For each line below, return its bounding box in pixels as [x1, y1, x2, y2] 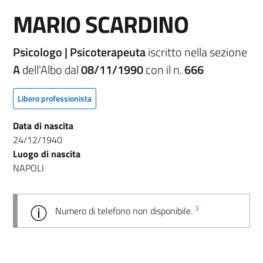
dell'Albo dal [20, 60, 81, 79]
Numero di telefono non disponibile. [55, 203, 195, 218]
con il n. [143, 60, 184, 79]
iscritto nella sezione [148, 42, 247, 61]
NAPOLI [13, 160, 44, 175]
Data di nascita [13, 118, 73, 133]
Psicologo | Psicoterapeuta [13, 42, 148, 61]
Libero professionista [18, 92, 92, 104]
